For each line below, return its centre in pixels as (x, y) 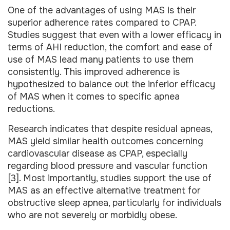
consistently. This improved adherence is (94, 72)
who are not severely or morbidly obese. (92, 215)
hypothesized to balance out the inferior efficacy (111, 84)
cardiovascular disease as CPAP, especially (98, 153)
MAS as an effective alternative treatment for (104, 190)
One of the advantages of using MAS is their (102, 11)
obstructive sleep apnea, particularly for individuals (114, 203)
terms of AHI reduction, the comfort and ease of (110, 47)
